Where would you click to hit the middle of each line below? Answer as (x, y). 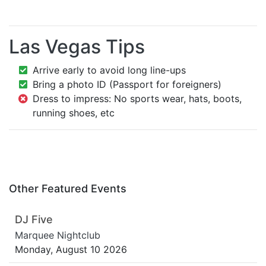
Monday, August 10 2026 (71, 250)
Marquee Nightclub (58, 235)
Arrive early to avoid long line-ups (109, 70)
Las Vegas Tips (77, 47)
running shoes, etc (74, 113)
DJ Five (34, 220)
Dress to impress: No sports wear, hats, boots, (137, 99)
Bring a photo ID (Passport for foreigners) (127, 85)
